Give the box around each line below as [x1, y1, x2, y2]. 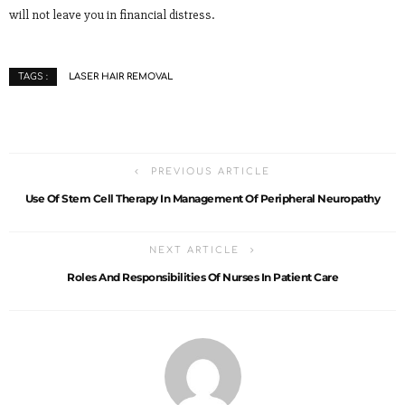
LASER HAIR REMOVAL [69, 71, 173, 81]
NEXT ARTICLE [149, 244, 240, 255]
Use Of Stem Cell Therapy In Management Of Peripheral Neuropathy [24, 191, 381, 205]
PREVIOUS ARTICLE [151, 165, 270, 176]
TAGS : [18, 71, 48, 81]
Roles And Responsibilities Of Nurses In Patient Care [67, 269, 338, 284]
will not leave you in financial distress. [9, 6, 214, 23]
